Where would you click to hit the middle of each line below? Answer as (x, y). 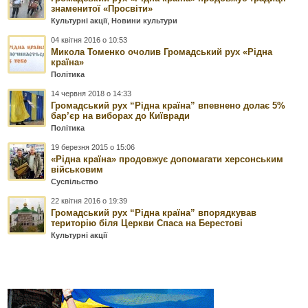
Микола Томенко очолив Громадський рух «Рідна (162, 52)
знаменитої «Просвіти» (102, 9)
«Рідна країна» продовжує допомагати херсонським (167, 159)
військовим (77, 170)
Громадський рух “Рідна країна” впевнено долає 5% (168, 106)
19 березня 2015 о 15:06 (93, 147)
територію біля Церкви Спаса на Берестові (147, 223)
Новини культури (145, 21)
